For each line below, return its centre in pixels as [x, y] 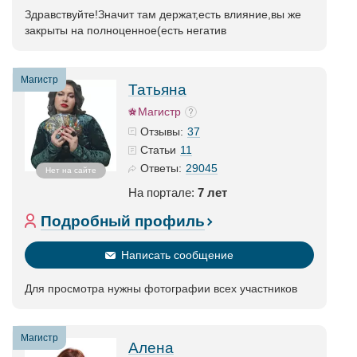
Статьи [158, 150]
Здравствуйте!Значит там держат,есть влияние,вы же [163, 14]
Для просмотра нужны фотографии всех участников [161, 288]
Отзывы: [162, 131]
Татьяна [157, 90]
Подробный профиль [123, 221]
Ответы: [161, 168]
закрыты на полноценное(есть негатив [126, 30]
